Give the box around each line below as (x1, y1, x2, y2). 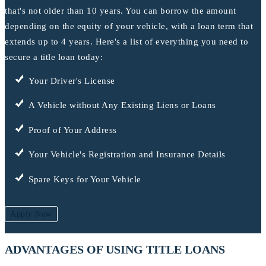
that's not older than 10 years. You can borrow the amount (5, 5, 236, 15)
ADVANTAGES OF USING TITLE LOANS (5, 243, 225, 256)
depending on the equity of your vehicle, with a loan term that (5, 21, 253, 31)
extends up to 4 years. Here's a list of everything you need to (5, 36, 248, 46)
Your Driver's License (28, 75, 115, 85)
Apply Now (10, 209, 52, 218)
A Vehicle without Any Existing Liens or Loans (28, 100, 216, 110)
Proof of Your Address (28, 125, 117, 135)
